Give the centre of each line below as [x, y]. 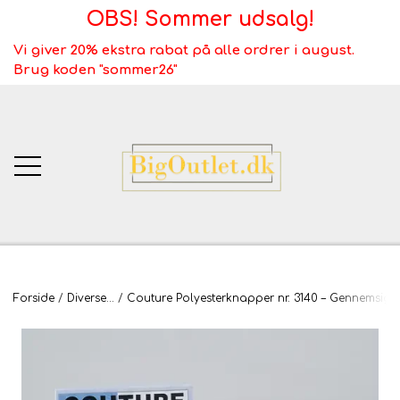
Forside [34, 298]
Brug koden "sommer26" [96, 70]
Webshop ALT [200, 377]
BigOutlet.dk [200, 293]
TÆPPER [200, 335]
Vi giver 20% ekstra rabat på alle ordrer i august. [184, 50]
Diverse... [91, 298]
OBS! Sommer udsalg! [200, 19]
